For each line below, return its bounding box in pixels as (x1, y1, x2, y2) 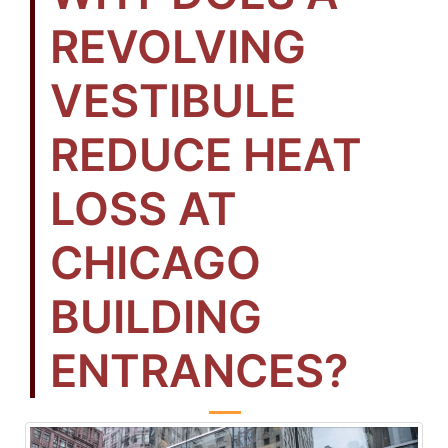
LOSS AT (50, 181, 237, 237)
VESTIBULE (50, 73, 296, 129)
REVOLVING (50, 19, 306, 75)
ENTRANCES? (50, 343, 348, 399)
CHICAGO (50, 235, 261, 291)
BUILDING (50, 289, 262, 345)
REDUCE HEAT (50, 127, 362, 183)
